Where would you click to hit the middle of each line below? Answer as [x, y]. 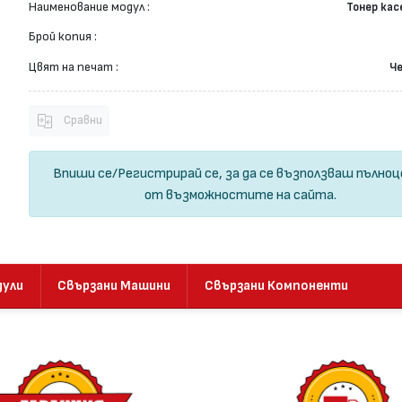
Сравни [83, 121]
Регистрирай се [168, 173]
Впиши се [82, 173]
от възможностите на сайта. [241, 194]
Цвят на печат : [73, 67]
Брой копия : [62, 37]
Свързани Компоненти [276, 286]
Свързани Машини [114, 286]
